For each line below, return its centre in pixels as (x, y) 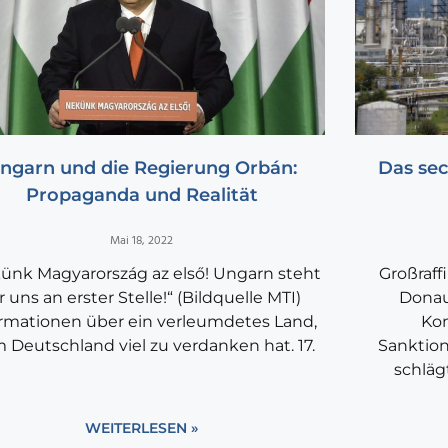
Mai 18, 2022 (142, 241)
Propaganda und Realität (141, 195)
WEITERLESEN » (142, 428)
